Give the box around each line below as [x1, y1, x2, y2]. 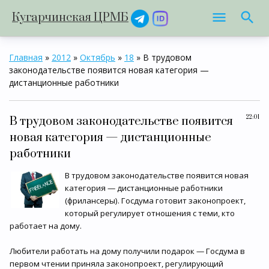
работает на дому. [10, 220, 82, 231]
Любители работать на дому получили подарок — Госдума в [10, 246, 245, 256]
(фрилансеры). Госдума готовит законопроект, [65, 195, 246, 206]
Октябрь [80, 52, 115, 63]
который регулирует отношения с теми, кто [65, 208, 235, 219]
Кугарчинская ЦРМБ [12, 10, 128, 25]
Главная [9, 52, 43, 63]
